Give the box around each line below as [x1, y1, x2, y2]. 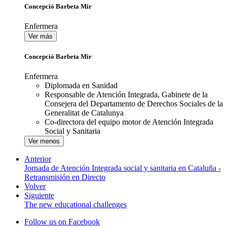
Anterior [24, 155, 51, 164]
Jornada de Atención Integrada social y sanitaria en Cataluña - [24, 164, 221, 173]
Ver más [28, 32, 53, 41]
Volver [24, 182, 46, 191]
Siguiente [24, 191, 54, 200]
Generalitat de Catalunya [45, 108, 124, 118]
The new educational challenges [24, 200, 127, 209]
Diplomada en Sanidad [45, 81, 118, 90]
